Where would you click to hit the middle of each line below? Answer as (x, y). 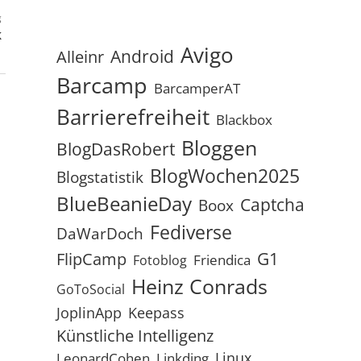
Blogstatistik (100, 177)
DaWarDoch (100, 233)
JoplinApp (89, 312)
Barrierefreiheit (133, 116)
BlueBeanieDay (124, 203)
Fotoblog (160, 260)
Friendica (222, 259)
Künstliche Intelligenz (135, 335)
